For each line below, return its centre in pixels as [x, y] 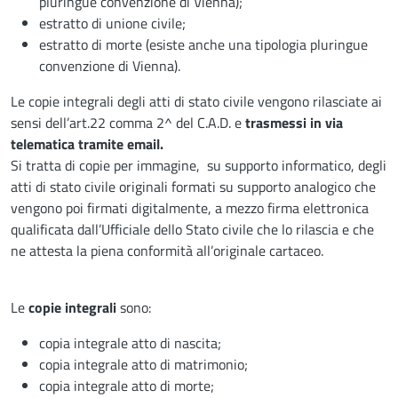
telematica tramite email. [87, 143]
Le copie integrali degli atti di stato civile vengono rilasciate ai [196, 101]
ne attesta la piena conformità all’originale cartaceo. [167, 250]
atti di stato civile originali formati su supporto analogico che [193, 186]
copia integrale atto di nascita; [130, 342]
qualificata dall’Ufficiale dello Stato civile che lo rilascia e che [192, 229]
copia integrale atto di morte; [127, 385]
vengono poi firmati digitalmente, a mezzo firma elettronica [190, 207]
